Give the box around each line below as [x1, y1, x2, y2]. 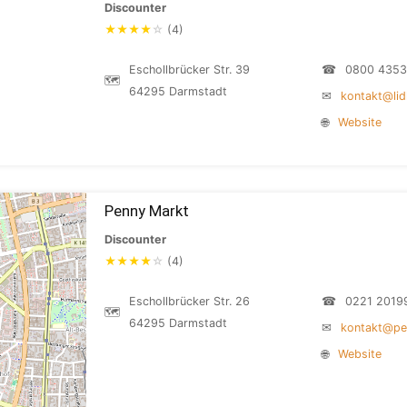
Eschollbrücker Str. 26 [129, 294, 250, 308]
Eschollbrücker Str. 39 [129, 63, 250, 76]
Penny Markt [104, 202, 189, 220]
